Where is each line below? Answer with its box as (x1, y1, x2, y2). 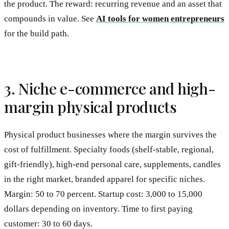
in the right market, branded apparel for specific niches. (4, 174, 205, 184)
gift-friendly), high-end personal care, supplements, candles (4, 159, 221, 169)
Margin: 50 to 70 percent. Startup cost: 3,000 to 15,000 (4, 189, 202, 199)
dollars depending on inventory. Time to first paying (4, 203, 193, 214)
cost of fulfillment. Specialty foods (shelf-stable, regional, (4, 144, 214, 154)
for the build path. (4, 29, 69, 39)
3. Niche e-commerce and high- (4, 78, 216, 99)
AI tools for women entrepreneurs (96, 14, 224, 24)
